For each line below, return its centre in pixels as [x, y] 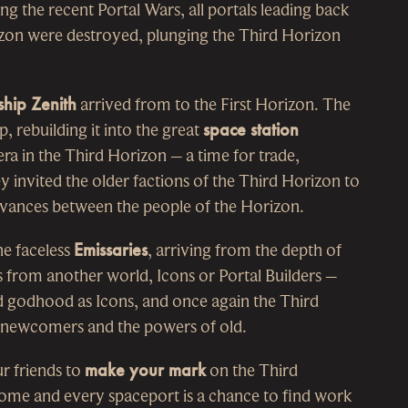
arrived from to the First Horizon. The [214, 105]
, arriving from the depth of [245, 250]
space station [251, 130]
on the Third [252, 370]
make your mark [145, 370]
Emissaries [111, 250]
